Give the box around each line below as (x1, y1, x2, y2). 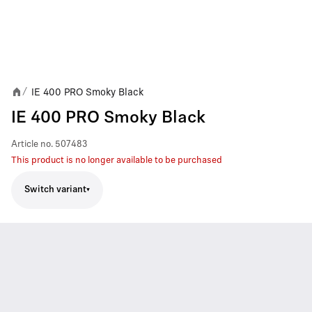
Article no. (11, 139, 53, 149)
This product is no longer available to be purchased (11, 155, 222, 165)
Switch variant (24, 185, 86, 194)
